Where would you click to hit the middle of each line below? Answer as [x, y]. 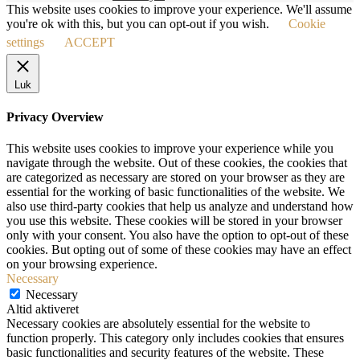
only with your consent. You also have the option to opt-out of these [178, 235]
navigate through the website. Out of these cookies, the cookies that [177, 163]
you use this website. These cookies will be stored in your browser [174, 221]
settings [25, 42]
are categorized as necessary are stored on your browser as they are [176, 178]
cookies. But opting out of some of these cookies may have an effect [179, 250]
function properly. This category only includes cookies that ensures [175, 338]
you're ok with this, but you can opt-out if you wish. [139, 23]
